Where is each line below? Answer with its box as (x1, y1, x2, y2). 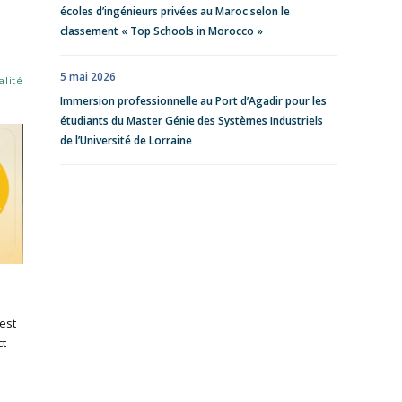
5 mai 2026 (60, 69, 116, 84)
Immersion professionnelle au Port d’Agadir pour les (60, 93, 327, 109)
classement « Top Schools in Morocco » (60, 23, 263, 39)
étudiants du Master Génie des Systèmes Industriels (60, 113, 323, 128)
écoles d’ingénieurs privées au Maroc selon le (60, 4, 290, 19)
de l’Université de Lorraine (60, 133, 192, 148)
